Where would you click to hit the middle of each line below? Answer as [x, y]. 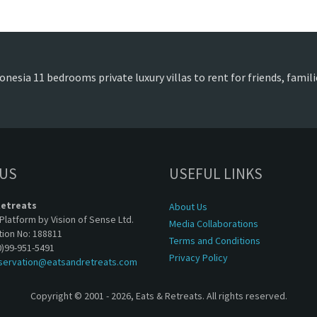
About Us [188, 207]
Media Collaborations [214, 224]
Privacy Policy [198, 258]
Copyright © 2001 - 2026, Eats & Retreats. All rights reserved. [158, 296]
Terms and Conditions [215, 241]
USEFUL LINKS [216, 174]
